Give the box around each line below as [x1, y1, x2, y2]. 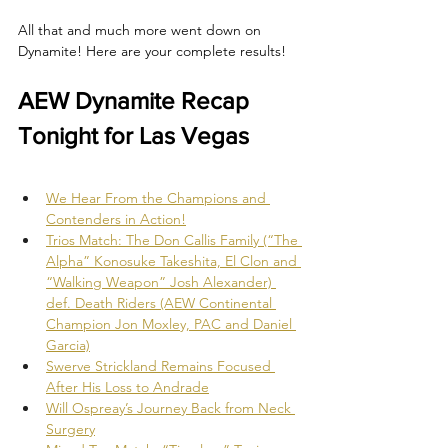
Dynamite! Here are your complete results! [18, 41, 286, 60]
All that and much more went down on [18, 20, 265, 39]
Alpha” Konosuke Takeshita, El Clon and [46, 251, 301, 270]
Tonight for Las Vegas [18, 121, 249, 149]
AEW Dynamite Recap [18, 86, 255, 114]
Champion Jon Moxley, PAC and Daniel [46, 314, 296, 333]
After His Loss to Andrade [46, 377, 209, 396]
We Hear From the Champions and [46, 188, 270, 207]
